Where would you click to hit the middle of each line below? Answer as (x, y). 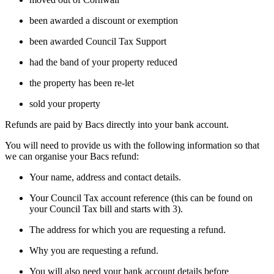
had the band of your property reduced (103, 62)
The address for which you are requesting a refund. (128, 229)
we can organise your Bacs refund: (72, 156)
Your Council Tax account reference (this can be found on (141, 198)
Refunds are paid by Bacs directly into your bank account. (117, 124)
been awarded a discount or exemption (104, 20)
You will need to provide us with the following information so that (132, 145)
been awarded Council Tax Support (98, 41)
